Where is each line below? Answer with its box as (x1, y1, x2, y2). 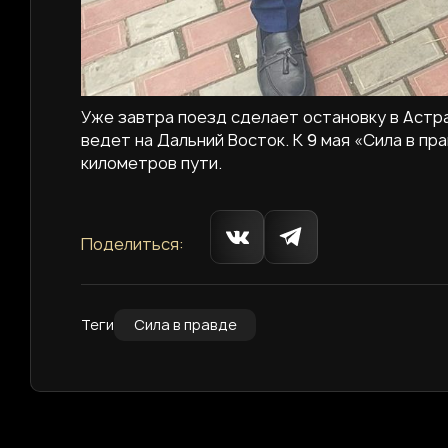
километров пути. (80, 152, 222, 175)
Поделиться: (80, 233, 184, 256)
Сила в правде (133, 315, 237, 335)
